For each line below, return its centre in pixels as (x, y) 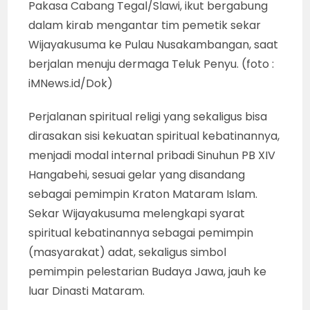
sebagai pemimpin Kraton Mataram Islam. (143, 194)
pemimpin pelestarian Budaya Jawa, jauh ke (148, 271)
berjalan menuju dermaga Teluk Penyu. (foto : (152, 64)
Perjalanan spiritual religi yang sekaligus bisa (148, 116)
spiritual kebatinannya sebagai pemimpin (141, 232)
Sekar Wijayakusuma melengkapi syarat (137, 213)
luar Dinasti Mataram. (87, 291)
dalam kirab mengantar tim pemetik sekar (145, 25)
